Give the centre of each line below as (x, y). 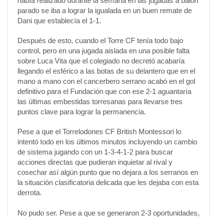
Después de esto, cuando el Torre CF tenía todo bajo (100, 41)
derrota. (30, 193)
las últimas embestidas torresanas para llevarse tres (100, 102)
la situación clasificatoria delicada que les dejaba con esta (108, 183)
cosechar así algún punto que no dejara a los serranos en (108, 172)
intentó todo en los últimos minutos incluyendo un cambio (107, 142)
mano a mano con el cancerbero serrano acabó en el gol (106, 81)
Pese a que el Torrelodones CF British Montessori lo (99, 132)
